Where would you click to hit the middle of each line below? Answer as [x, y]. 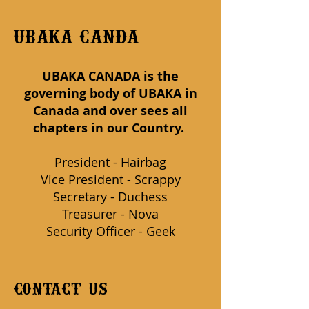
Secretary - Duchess [110, 197]
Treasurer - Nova [110, 214]
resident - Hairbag [114, 162]
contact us [61, 289]
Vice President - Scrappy [110, 179]
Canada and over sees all [110, 111]
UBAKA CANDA [77, 38]
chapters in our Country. [110, 128]
